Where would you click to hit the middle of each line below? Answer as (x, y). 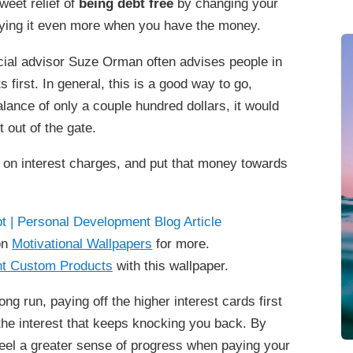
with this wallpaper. (170, 265)
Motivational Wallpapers (82, 243)
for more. (181, 243)
